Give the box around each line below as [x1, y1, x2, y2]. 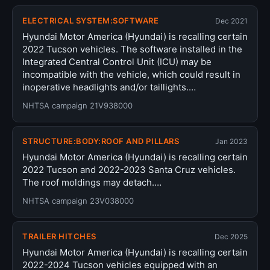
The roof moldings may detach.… [22, 177, 162, 188]
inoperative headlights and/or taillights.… [22, 81, 196, 93]
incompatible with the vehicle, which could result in [22, 69, 240, 80]
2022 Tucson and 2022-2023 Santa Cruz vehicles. [22, 164, 236, 175]
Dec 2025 [215, 231, 248, 241]
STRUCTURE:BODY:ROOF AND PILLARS [22, 136, 180, 146]
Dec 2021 [215, 16, 248, 25]
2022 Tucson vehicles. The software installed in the [22, 43, 242, 55]
